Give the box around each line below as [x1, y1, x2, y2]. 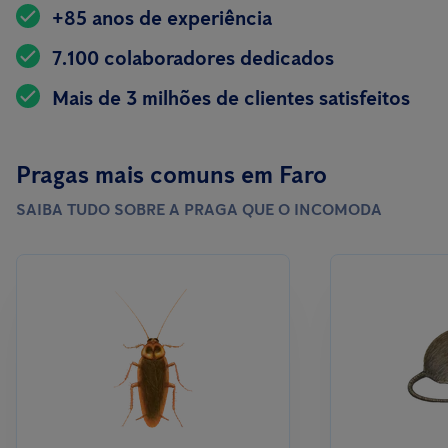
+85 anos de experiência [52, 6, 272, 30]
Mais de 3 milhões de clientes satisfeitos [52, 86, 410, 110]
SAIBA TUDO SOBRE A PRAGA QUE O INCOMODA [16, 200, 382, 219]
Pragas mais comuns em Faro [16, 160, 327, 189]
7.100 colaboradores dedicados [52, 46, 334, 70]
